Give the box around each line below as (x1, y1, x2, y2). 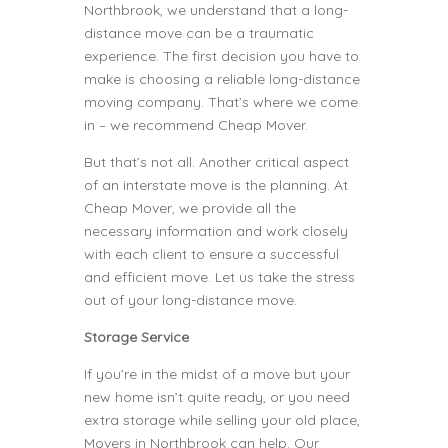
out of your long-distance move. (84, 291, 297, 309)
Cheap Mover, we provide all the (84, 199, 296, 217)
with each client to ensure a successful (84, 245, 339, 263)
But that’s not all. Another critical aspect (84, 153, 349, 171)
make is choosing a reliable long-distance (84, 70, 360, 88)
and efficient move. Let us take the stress (84, 268, 355, 286)
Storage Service (84, 328, 189, 346)
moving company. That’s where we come (84, 93, 358, 111)
